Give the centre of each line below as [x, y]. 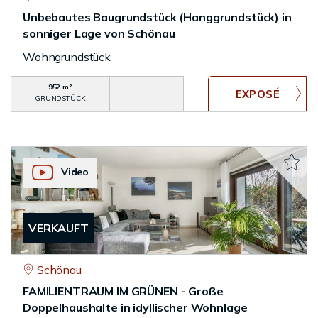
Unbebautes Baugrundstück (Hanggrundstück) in [157, 17]
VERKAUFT [59, 228]
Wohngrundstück [67, 57]
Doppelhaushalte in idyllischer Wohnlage [135, 307]
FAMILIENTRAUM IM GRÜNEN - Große [123, 291]
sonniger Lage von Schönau [99, 33]
